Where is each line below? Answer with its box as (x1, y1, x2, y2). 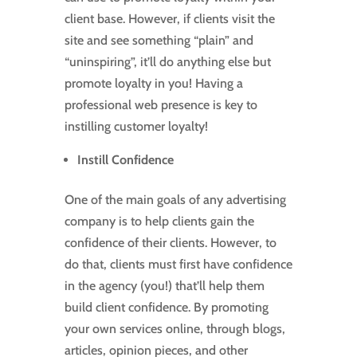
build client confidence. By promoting (64, 300, 269, 316)
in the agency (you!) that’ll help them (64, 278, 265, 294)
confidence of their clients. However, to (64, 235, 277, 251)
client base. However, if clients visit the (64, 11, 275, 27)
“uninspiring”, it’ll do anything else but (64, 54, 271, 70)
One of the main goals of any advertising (64, 192, 286, 208)
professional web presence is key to (64, 97, 257, 113)
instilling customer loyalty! (64, 119, 208, 135)
